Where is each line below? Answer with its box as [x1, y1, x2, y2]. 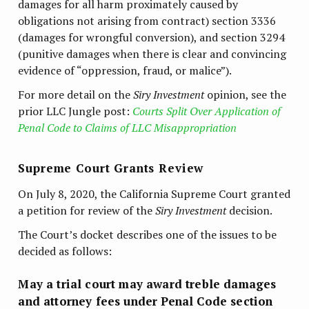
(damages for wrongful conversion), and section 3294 [18, 30, 286, 46]
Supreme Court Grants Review [18, 160, 204, 177]
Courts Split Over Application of [132, 103, 281, 119]
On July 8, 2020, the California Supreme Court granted [18, 186, 291, 201]
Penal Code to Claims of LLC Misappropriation [18, 120, 237, 136]
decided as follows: [18, 243, 112, 259]
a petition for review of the [18, 202, 156, 218]
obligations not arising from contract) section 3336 [18, 13, 277, 29]
